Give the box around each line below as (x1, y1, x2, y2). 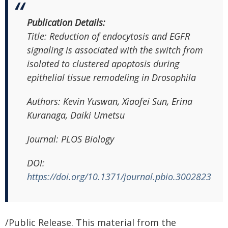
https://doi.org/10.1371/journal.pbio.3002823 (27, 170, 211, 183)
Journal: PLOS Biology (27, 132, 114, 145)
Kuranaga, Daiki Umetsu (27, 108, 125, 121)
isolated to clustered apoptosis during (27, 57, 179, 70)
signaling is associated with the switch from (27, 43, 203, 56)
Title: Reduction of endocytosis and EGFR (27, 30, 190, 42)
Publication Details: (27, 16, 105, 28)
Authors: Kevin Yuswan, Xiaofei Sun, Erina (27, 95, 192, 107)
